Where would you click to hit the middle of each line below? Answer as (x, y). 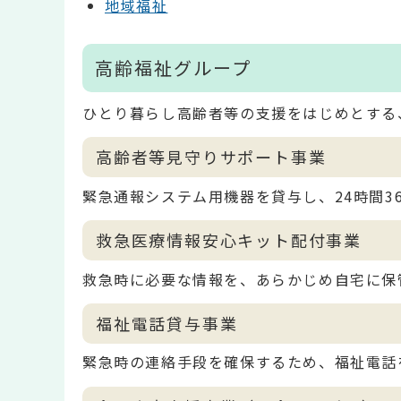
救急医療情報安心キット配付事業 (229, 240)
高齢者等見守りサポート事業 (211, 157)
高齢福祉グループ (173, 67)
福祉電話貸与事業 (167, 324)
